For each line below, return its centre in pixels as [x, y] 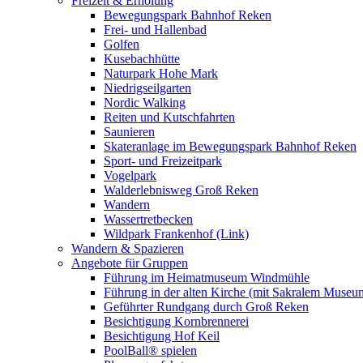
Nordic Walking [145, 102]
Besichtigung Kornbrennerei [176, 321]
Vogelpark [130, 175]
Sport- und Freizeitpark [163, 161]
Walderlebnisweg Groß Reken [181, 190]
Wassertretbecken [148, 219]
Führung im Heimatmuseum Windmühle [207, 278]
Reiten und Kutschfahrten [169, 117]
